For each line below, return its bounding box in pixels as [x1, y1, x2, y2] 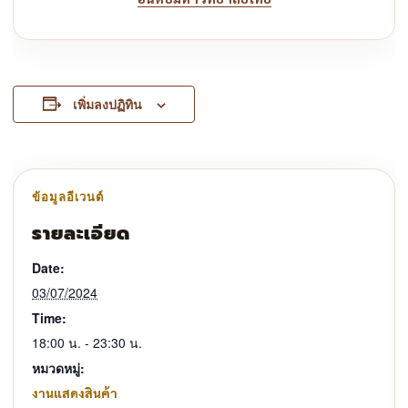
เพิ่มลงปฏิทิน [72, 94, 142, 113]
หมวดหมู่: [32, 358, 85, 377]
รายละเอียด [32, 219, 130, 247]
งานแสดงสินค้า [32, 383, 117, 401]
